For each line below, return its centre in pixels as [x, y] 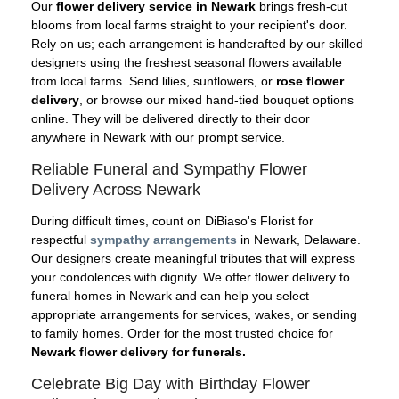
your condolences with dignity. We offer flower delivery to [191, 277]
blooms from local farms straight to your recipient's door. [189, 24]
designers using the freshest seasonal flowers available [187, 62]
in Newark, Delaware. [299, 240]
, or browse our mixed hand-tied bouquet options [216, 99]
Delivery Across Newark [116, 189]
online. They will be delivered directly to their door [171, 118]
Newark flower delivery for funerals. [138, 352]
